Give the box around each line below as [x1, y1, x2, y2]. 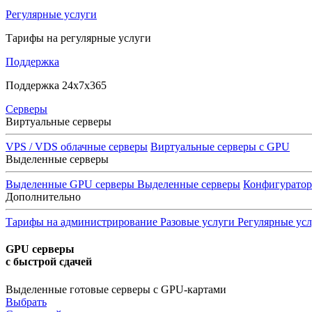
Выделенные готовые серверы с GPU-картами [6, 283, 226, 295]
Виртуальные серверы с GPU [150, 141, 290, 153]
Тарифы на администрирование [6, 216, 157, 228]
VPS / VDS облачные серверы [6, 141, 148, 153]
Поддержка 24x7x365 [6, 79, 107, 91]
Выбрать [6, 295, 47, 308]
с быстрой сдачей [6, 256, 92, 268]
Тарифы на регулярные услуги [6, 32, 151, 44]
